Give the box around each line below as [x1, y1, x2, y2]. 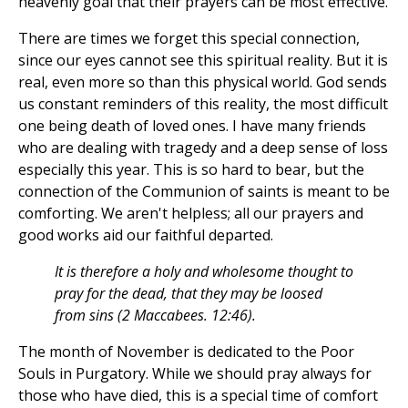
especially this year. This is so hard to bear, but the [18, 159, 364, 180]
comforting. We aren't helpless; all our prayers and [18, 203, 363, 224]
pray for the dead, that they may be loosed [55, 283, 322, 304]
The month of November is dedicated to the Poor [18, 342, 354, 362]
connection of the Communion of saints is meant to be [18, 181, 390, 202]
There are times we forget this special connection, [18, 28, 360, 49]
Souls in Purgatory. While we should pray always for [18, 363, 372, 384]
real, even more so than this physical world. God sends [18, 72, 387, 93]
